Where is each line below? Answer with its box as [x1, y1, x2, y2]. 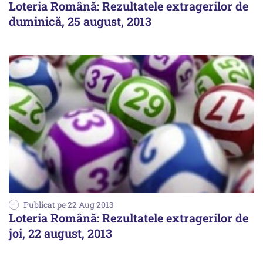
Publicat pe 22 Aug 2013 [23, 199, 114, 211]
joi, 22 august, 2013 [9, 225, 112, 241]
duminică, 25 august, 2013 [9, 14, 151, 29]
